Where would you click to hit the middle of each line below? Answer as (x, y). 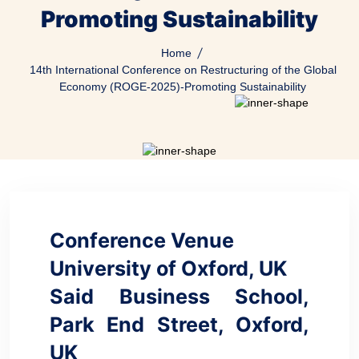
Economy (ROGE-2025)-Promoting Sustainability (183, 87)
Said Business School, (179, 296)
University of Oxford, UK (168, 268)
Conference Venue (142, 240)
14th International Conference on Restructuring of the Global (183, 70)
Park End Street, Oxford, (179, 325)
